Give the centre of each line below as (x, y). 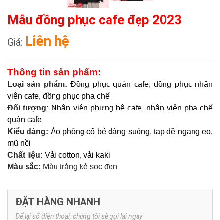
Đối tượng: (29, 108)
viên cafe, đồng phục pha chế (58, 96)
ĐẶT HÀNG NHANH (58, 202)
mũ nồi (19, 143)
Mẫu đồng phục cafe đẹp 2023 (95, 20)
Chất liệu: (26, 155)
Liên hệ (47, 41)
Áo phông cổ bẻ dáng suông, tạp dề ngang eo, (132, 131)
